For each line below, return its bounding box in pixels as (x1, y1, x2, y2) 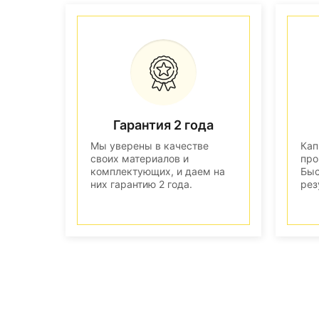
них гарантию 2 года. (90, 177, 192, 190)
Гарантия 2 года (113, 117, 214, 132)
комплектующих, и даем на (90, 164, 225, 177)
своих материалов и (90, 152, 189, 164)
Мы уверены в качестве (90, 139, 209, 152)
